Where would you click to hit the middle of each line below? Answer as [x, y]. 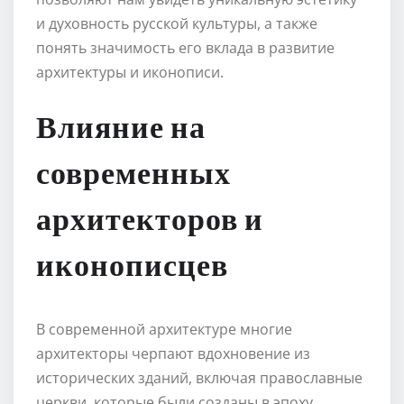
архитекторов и [150, 220]
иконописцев [132, 266]
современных [133, 174]
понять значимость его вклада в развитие [185, 47]
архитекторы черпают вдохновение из [173, 353]
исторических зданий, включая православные [199, 377]
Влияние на [121, 129]
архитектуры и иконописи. [130, 72]
